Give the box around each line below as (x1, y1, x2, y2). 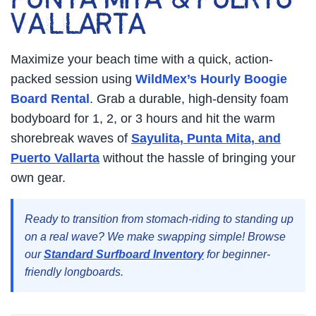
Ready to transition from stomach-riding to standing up (25, 213, 293, 226)
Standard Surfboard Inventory (44, 248, 204, 261)
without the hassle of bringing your (99, 151, 296, 166)
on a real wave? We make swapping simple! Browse (25, 231, 286, 243)
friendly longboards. (25, 266, 123, 279)
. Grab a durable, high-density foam (90, 92, 288, 107)
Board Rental (11, 92, 90, 107)
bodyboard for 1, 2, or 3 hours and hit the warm (11, 111, 275, 126)
